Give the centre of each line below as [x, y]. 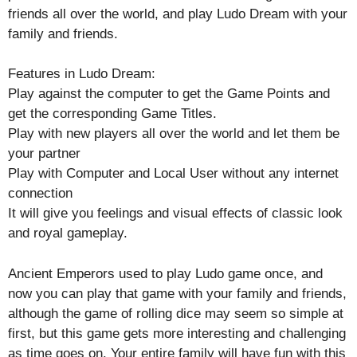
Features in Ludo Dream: [82, 74]
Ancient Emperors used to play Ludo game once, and [165, 273]
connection [40, 193]
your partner [44, 153]
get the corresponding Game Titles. [112, 114]
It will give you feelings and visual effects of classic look [175, 213]
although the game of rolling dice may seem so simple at [176, 313]
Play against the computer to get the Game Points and [169, 94]
